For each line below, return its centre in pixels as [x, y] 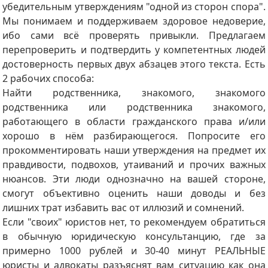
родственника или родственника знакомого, [134, 107]
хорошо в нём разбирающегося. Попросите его [134, 135]
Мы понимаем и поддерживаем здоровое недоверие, [134, 21]
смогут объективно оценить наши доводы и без [134, 193]
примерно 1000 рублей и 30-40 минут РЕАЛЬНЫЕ [134, 250]
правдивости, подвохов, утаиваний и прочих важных [134, 164]
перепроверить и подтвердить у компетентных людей [134, 49]
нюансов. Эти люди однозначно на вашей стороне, [134, 179]
